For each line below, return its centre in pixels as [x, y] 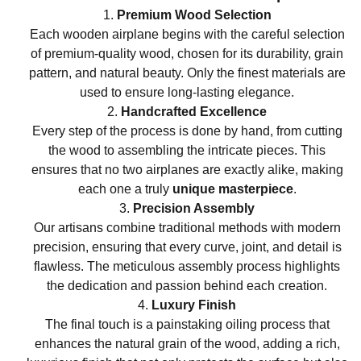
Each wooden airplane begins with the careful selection [187, 34]
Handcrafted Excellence [194, 112]
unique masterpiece [232, 189]
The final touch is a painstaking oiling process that [187, 324]
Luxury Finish [194, 305]
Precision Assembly [194, 208]
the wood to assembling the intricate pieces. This [187, 150]
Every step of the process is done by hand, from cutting [187, 131]
